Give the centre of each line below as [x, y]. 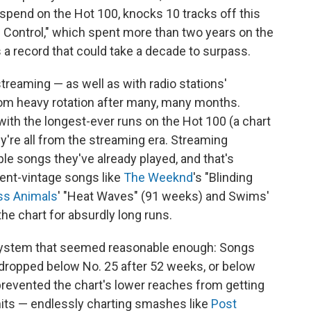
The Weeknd [158, 178]
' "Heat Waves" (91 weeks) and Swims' [163, 196]
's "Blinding [223, 178]
